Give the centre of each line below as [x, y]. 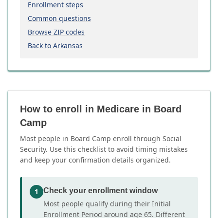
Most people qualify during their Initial [107, 204]
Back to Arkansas [55, 45]
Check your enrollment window [100, 191]
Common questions [59, 18]
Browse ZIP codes [56, 32]
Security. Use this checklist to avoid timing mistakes [104, 149]
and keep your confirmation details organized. [95, 160]
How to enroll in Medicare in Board [101, 109]
